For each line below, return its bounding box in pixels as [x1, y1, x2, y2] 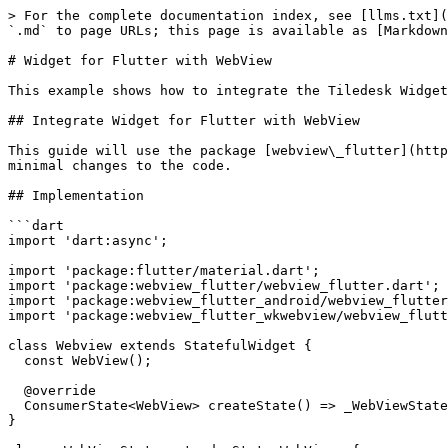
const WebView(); [8, 353, 24, 368]
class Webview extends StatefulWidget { [8, 338, 312, 353]
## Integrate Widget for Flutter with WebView [8, 113, 360, 128]
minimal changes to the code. [8, 158, 232, 173]
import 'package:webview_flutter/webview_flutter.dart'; [8, 278, 440, 293]
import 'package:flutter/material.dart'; [8, 263, 320, 278]
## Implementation [8, 188, 144, 203]
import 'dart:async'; [8, 233, 168, 248]
